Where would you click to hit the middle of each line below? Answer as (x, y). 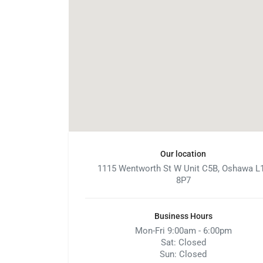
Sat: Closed (183, 242)
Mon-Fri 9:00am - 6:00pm (183, 231)
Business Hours (183, 216)
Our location (183, 154)
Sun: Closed (183, 254)
